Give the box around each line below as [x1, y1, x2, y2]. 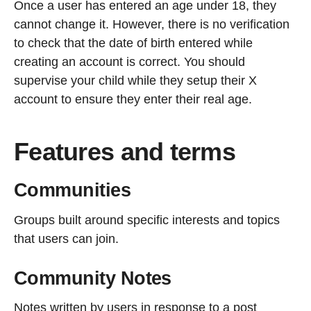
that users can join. [14, 231, 119, 246]
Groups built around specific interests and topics [14, 212, 280, 227]
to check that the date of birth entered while [14, 36, 253, 51]
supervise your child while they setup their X [14, 74, 257, 88]
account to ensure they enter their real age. [14, 92, 252, 107]
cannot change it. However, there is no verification [14, 17, 289, 32]
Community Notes [14, 267, 177, 289]
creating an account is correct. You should [14, 55, 245, 69]
